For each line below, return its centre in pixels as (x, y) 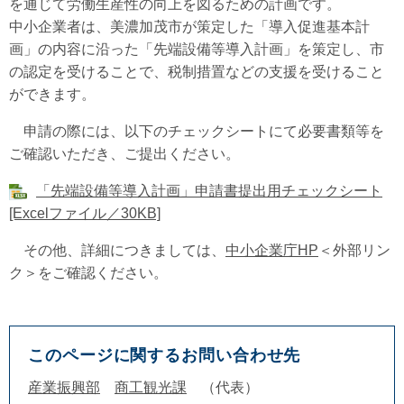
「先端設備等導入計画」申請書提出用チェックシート (209, 191)
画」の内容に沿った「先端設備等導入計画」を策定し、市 (197, 49)
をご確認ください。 (103, 273)
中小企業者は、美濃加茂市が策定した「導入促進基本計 (189, 27)
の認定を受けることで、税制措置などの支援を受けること (197, 72)
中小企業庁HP (272, 250)
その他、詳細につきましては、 (117, 250)
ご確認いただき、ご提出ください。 (124, 154)
